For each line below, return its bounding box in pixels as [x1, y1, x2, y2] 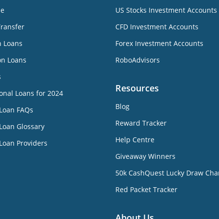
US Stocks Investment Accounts [115, 5, 217, 15]
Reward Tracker [115, 118, 167, 128]
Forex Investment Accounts [115, 38, 203, 48]
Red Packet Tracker [115, 184, 177, 194]
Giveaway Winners [115, 151, 175, 161]
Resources [115, 82, 159, 94]
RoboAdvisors [115, 55, 160, 65]
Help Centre [115, 134, 154, 144]
